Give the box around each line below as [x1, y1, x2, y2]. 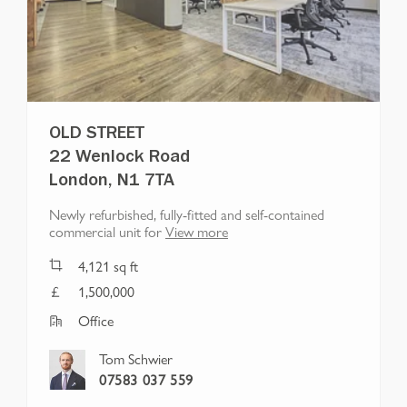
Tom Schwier [99, 347, 173, 369]
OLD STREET [49, 125, 144, 144]
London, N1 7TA [49, 173, 174, 192]
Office [78, 309, 114, 331]
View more [165, 220, 228, 242]
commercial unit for [49, 220, 162, 242]
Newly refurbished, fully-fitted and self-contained [49, 203, 324, 224]
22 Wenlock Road [49, 149, 190, 168]
